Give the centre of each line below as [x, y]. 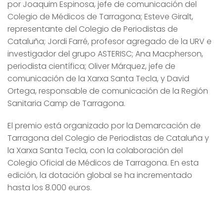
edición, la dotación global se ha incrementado [100, 175]
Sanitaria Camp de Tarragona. [66, 103]
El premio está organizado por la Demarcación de [104, 126]
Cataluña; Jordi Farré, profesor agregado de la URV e [110, 41]
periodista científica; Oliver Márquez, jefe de [91, 66]
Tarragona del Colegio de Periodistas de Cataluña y [108, 138]
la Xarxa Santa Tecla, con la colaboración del [95, 151]
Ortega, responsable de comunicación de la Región [108, 91]
